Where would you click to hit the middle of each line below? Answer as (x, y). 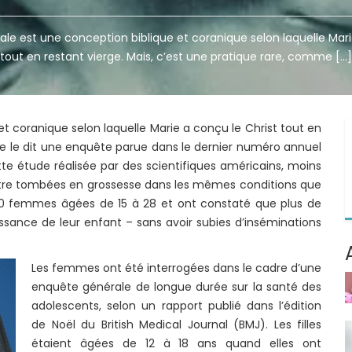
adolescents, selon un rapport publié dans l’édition (176, 306)
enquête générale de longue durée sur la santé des (176, 287)
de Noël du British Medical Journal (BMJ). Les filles (176, 324)
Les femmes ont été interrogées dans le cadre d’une (176, 268)
